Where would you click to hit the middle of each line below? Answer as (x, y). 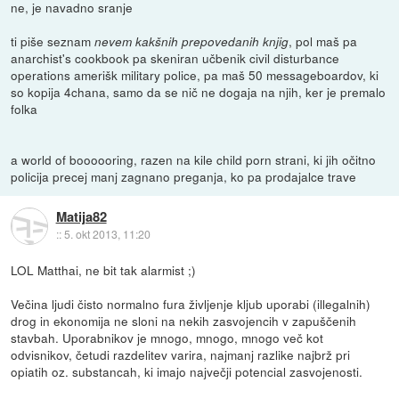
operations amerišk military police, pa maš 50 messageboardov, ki (195, 74)
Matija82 (81, 217)
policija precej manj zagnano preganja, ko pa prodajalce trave (184, 176)
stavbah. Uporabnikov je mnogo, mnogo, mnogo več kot (167, 337)
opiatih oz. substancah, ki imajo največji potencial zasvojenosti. (187, 371)
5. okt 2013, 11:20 (107, 234)
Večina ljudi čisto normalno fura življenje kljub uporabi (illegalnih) (191, 303)
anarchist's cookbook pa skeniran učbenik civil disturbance (175, 57)
